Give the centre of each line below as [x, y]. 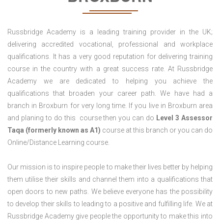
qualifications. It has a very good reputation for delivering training [110, 57]
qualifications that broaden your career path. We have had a [110, 94]
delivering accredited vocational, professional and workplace [110, 44]
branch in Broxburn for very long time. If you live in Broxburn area [110, 106]
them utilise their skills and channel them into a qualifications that [110, 179]
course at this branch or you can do [157, 130]
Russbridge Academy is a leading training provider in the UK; [110, 32]
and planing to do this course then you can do [82, 118]
